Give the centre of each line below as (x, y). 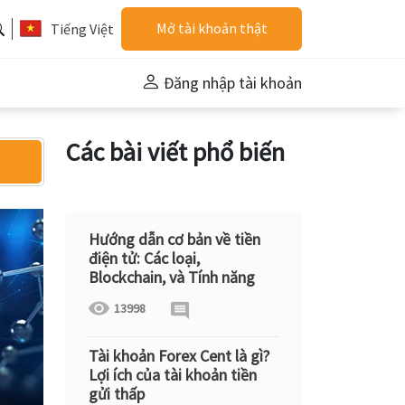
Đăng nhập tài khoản (233, 83)
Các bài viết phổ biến (175, 152)
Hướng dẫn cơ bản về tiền (174, 239)
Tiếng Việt (82, 29)
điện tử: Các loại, (144, 258)
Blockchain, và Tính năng (172, 277)
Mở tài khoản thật (212, 28)
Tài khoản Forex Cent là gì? (179, 356)
